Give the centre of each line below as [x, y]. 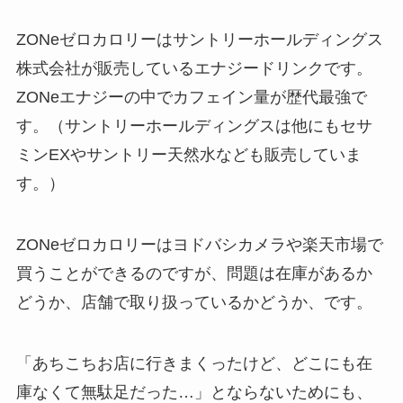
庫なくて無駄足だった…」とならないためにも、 [194, 392]
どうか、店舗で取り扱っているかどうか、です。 [194, 302]
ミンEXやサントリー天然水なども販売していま [188, 154]
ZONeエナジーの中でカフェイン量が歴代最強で [191, 97]
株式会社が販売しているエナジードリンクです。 [194, 68]
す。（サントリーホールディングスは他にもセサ [194, 125]
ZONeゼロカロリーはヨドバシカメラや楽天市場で [199, 244]
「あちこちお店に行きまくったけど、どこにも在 [194, 363]
